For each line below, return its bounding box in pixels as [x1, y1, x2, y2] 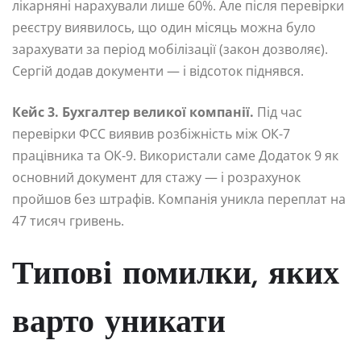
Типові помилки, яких [12, 259, 339, 292]
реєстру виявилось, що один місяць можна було [12, 18, 316, 36]
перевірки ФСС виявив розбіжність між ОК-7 [12, 124, 290, 143]
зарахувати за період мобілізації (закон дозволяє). [12, 39, 328, 58]
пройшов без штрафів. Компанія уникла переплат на [12, 189, 346, 208]
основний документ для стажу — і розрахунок [12, 168, 301, 186]
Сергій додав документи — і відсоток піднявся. [12, 61, 304, 80]
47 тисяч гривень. [12, 211, 124, 230]
